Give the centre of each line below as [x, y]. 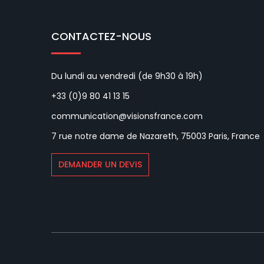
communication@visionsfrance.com [127, 116]
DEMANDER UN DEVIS [100, 165]
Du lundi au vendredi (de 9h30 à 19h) [127, 76]
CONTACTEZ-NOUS [101, 37]
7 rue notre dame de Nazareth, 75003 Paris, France [156, 136]
